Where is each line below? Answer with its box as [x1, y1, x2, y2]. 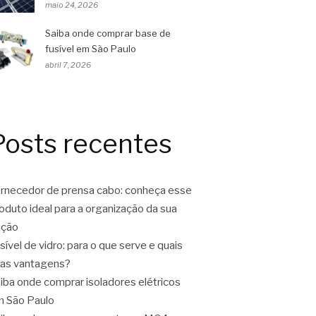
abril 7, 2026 [45, 60, 91, 70]
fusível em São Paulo [45, 43, 136, 54]
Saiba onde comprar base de [45, 28, 171, 39]
